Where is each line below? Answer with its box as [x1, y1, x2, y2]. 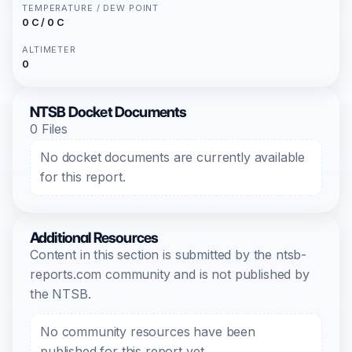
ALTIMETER [22, 44, 76, 55]
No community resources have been [40, 324, 255, 339]
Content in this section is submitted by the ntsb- [30, 247, 307, 262]
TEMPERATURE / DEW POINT [22, 2, 159, 13]
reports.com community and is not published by [30, 266, 310, 282]
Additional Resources [30, 229, 159, 247]
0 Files [30, 121, 68, 137]
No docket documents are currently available [40, 149, 306, 165]
